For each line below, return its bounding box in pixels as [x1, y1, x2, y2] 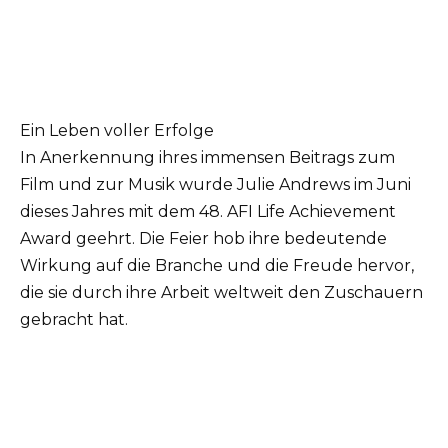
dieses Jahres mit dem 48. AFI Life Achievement [20, 202, 396, 222]
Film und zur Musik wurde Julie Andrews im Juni [20, 175, 411, 195]
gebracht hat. [20, 310, 128, 330]
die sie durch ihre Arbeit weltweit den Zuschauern [20, 283, 423, 303]
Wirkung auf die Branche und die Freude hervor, [20, 256, 414, 276]
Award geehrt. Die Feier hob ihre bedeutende [20, 229, 387, 249]
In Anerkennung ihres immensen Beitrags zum [20, 148, 395, 168]
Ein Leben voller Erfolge [20, 121, 214, 141]
